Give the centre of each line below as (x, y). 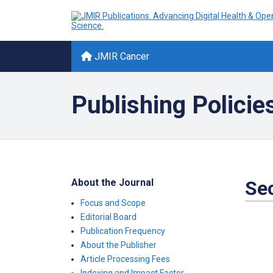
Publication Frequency (123, 231)
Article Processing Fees (125, 259)
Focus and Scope (113, 203)
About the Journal (112, 183)
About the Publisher (119, 245)
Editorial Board (108, 217)
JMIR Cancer (121, 56)
